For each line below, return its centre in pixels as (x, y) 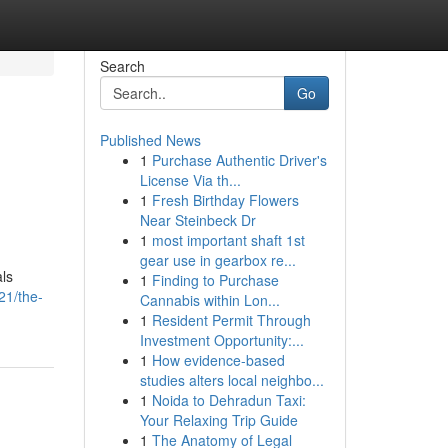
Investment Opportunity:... (221, 340)
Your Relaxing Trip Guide (218, 420)
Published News (150, 140)
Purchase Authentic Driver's (239, 160)
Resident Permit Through (231, 320)
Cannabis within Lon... (209, 300)
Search (122, 66)
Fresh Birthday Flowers (225, 200)
